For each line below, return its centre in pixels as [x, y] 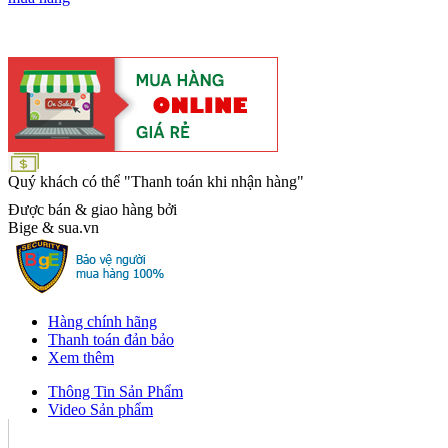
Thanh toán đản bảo [111, 339]
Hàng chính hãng [102, 321]
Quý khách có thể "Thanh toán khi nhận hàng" [156, 181]
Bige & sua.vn [53, 227]
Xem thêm [81, 357]
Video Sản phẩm [100, 409]
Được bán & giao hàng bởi [92, 209]
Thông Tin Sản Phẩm [115, 391]
